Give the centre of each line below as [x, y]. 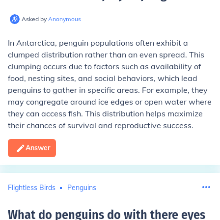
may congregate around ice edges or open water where [110, 102]
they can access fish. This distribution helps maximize [105, 113]
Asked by [35, 19]
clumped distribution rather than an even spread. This [106, 55]
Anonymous [65, 19]
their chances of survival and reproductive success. [101, 125]
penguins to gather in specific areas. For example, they [108, 90]
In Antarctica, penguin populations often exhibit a [98, 43]
